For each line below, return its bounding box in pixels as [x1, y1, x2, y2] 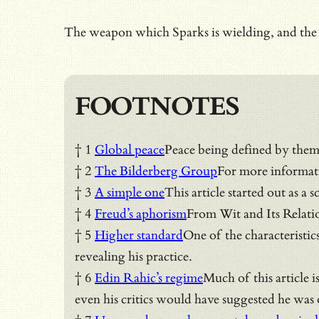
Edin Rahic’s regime [95, 270, 203, 286]
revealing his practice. [75, 249, 192, 264]
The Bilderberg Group [95, 163, 217, 179]
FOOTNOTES [75, 90, 239, 122]
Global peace [95, 142, 164, 157]
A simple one [95, 184, 164, 200]
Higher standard [95, 227, 183, 243]
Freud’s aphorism [95, 206, 187, 221]
